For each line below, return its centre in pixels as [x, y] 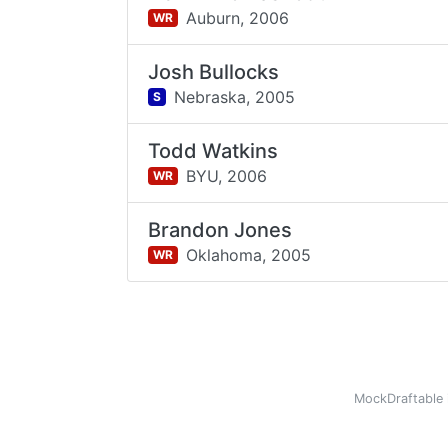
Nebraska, [211, 96]
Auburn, [214, 17]
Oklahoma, [225, 254]
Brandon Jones [220, 230]
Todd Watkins [213, 151]
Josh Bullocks [214, 72]
